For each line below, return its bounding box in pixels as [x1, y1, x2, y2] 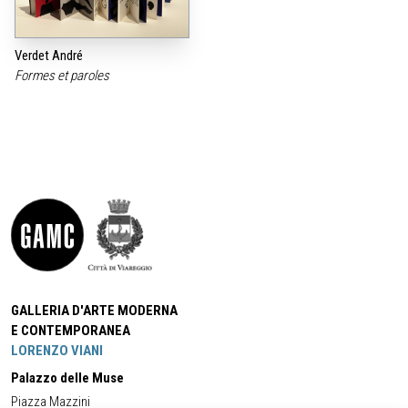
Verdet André [15, 47, 83, 65]
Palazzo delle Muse [11, 370, 124, 387]
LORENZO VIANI [11, 342, 103, 360]
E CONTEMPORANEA [11, 322, 130, 340]
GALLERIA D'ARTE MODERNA [11, 302, 178, 320]
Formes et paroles [15, 67, 112, 85]
